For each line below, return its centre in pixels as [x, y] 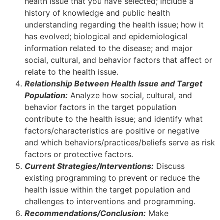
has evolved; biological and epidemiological [106, 37]
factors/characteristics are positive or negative [112, 131]
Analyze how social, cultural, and [130, 96]
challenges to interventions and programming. [110, 202]
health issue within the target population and [108, 190]
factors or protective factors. [79, 154]
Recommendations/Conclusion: [85, 213]
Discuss [169, 166]
